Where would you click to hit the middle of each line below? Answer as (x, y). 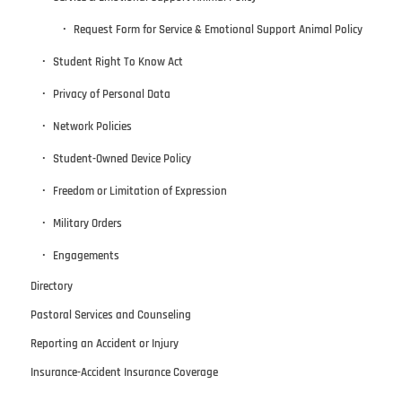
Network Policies (92, 127)
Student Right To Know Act (118, 62)
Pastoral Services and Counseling (110, 315)
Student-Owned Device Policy (122, 159)
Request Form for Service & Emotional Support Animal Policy (218, 30)
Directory (51, 287)
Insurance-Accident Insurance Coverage (124, 373)
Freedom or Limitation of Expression (140, 192)
